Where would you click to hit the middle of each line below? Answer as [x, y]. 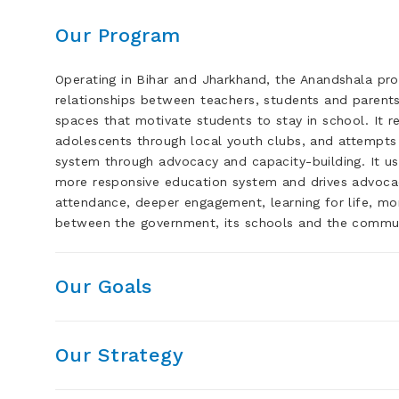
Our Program [118, 35]
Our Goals [104, 286]
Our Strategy [120, 355]
